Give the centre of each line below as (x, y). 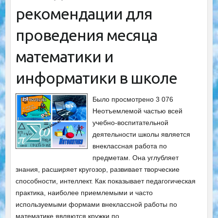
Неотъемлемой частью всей (138, 111)
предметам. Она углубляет (136, 158)
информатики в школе (96, 78)
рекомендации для (84, 14)
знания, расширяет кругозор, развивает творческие (97, 170)
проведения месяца (86, 35)
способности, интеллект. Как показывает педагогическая (105, 181)
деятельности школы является (142, 135)
